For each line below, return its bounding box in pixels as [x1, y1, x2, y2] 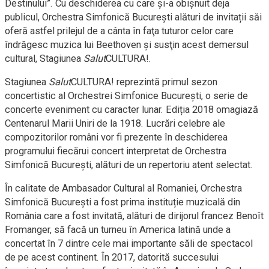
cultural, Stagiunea [5, 53, 83, 65]
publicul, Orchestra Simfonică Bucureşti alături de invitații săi [5, 11, 262, 23]
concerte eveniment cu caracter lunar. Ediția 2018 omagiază [5, 104, 258, 116]
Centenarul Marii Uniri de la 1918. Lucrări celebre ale [5, 118, 225, 130]
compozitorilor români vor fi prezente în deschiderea [5, 131, 228, 144]
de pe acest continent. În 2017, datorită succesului [5, 252, 219, 264]
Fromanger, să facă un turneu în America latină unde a [5, 224, 231, 236]
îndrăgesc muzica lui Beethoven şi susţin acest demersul [5, 39, 249, 51]
